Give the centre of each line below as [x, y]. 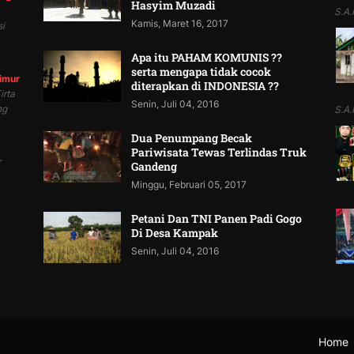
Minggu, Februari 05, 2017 [189, 185]
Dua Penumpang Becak [192, 138]
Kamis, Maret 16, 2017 [180, 24]
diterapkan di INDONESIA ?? [205, 86]
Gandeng [154, 167]
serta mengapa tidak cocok [201, 72]
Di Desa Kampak [175, 233]
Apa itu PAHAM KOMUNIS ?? [207, 58]
